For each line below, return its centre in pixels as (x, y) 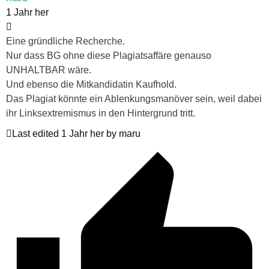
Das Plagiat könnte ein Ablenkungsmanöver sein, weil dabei (134, 99)
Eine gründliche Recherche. (65, 41)
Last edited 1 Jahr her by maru (76, 134)
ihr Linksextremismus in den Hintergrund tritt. (101, 113)
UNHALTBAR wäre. (49, 70)
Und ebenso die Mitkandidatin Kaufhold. (91, 85)
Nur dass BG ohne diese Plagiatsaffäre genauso (109, 56)
